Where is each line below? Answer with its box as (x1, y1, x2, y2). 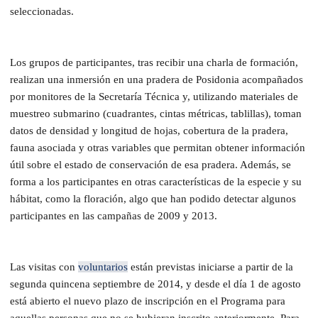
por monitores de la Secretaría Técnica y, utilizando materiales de (10, 90, 298, 102)
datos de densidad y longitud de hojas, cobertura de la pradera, (10, 124, 288, 136)
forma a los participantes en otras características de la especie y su (10, 175, 302, 187)
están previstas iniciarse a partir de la (128, 261, 293, 273)
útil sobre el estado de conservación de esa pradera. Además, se (10, 158, 291, 170)
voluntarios (78, 261, 128, 273)
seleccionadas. (10, 5, 74, 17)
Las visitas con (10, 261, 78, 273)
